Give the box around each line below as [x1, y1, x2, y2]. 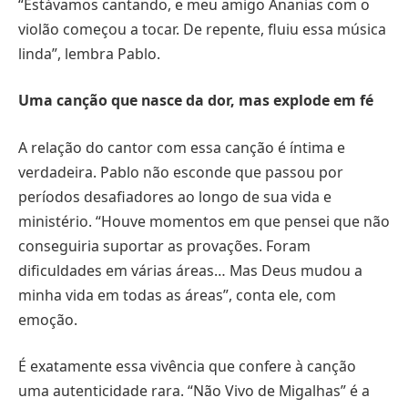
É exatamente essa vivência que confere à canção [18, 356, 356, 377]
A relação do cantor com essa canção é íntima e [18, 137, 345, 158]
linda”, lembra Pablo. [18, 43, 160, 64]
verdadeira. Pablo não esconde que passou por [18, 161, 343, 182]
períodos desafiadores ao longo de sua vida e [18, 186, 331, 207]
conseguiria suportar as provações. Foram [18, 235, 311, 256]
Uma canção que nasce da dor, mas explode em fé [18, 90, 373, 111]
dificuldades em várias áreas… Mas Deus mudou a [18, 260, 362, 280]
